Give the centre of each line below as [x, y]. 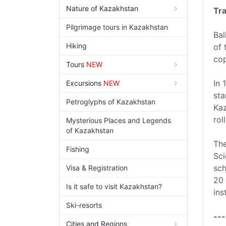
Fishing [78, 149]
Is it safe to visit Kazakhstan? [114, 187]
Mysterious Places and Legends [119, 121]
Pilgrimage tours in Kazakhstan [117, 27]
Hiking [76, 46]
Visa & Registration [97, 168]
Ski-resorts [84, 205]
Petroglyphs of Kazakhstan [111, 102]
